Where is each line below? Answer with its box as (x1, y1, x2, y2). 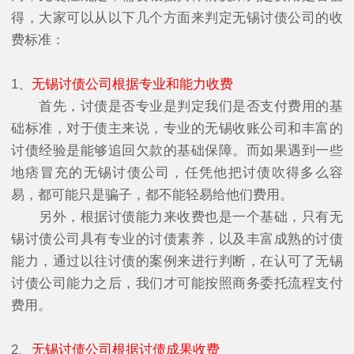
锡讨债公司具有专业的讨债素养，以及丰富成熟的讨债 (11, 231, 343, 247)
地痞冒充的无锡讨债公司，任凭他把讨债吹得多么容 (11, 164, 343, 180)
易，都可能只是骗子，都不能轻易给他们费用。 (11, 186, 293, 202)
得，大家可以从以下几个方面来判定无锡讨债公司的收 (11, 9, 343, 25)
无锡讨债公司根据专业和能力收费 (32, 76, 233, 92)
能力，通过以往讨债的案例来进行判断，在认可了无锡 (11, 253, 343, 269)
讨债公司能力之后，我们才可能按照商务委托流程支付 (11, 275, 343, 291)
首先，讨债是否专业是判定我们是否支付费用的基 (11, 98, 343, 114)
